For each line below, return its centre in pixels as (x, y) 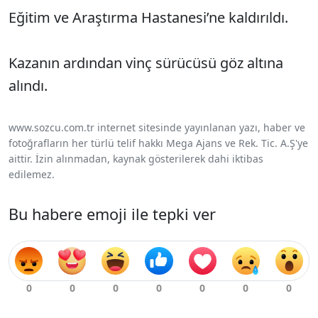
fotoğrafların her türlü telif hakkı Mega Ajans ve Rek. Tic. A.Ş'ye (158, 143)
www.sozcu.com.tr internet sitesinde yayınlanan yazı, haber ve (157, 128)
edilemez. (32, 175)
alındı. (28, 86)
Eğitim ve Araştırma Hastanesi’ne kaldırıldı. (148, 18)
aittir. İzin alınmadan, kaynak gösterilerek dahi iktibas (136, 159)
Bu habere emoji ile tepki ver (112, 214)
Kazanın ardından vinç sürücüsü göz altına (146, 63)
